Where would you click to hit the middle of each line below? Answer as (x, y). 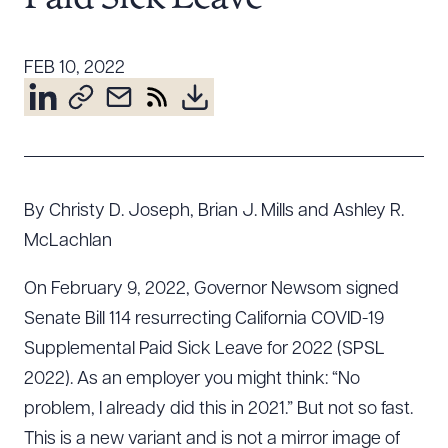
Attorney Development (139, 133)
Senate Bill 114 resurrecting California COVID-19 (204, 319)
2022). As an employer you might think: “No (192, 379)
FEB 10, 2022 (74, 68)
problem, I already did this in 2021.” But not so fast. (218, 409)
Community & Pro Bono (142, 191)
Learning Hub (103, 220)
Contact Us (94, 249)
